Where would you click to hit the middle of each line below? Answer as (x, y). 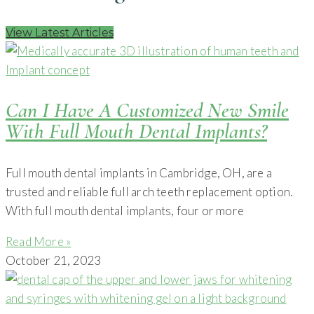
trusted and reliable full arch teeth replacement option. (149, 191)
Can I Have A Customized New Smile (147, 110)
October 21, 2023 (54, 260)
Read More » (39, 241)
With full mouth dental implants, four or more (125, 210)
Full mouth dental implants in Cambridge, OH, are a (139, 172)
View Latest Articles (60, 32)
